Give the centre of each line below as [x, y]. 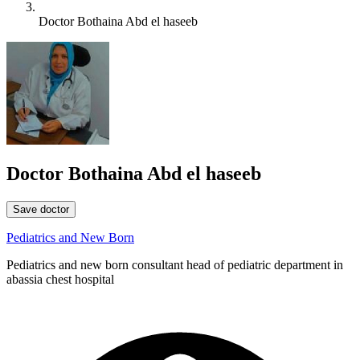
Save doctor [41, 210]
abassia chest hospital [60, 280]
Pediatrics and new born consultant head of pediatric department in [175, 265]
